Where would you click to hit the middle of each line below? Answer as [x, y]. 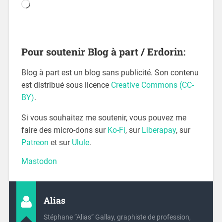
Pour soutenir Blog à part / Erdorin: [103, 51]
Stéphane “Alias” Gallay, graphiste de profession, [117, 217]
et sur [60, 142]
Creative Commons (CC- [152, 85]
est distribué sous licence [66, 85]
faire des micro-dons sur [64, 130]
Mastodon [39, 161]
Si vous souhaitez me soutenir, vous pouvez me [104, 117]
